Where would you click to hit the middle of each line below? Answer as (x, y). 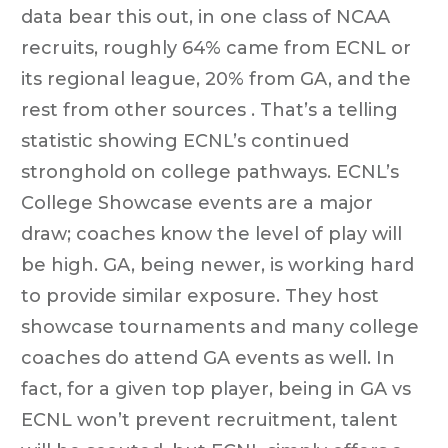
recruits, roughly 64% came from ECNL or (216, 47)
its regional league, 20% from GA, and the (216, 78)
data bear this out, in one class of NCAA (205, 16)
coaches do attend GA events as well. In (208, 357)
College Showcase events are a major (197, 202)
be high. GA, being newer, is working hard (217, 264)
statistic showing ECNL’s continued (185, 140)
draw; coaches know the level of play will (211, 233)
